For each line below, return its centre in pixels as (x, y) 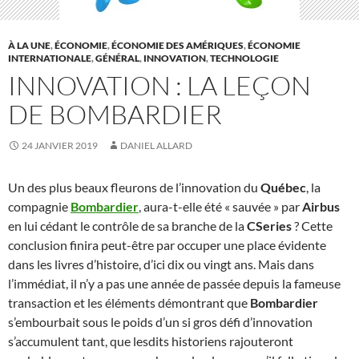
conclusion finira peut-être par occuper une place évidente (167, 244)
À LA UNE (29, 45)
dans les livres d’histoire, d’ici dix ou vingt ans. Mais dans (161, 264)
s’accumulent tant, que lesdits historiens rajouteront (151, 341)
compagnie (39, 206)
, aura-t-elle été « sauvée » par (220, 206)
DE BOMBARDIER (115, 114)
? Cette (312, 225)
